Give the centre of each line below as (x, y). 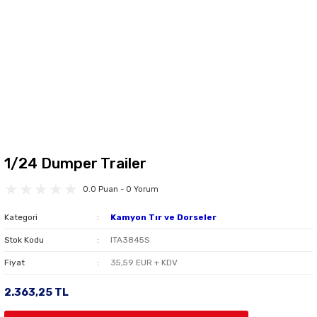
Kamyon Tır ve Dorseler (163, 217)
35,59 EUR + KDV (144, 263)
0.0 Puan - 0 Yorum (121, 189)
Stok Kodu (24, 240)
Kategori (21, 217)
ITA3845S (129, 240)
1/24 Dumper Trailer (75, 163)
